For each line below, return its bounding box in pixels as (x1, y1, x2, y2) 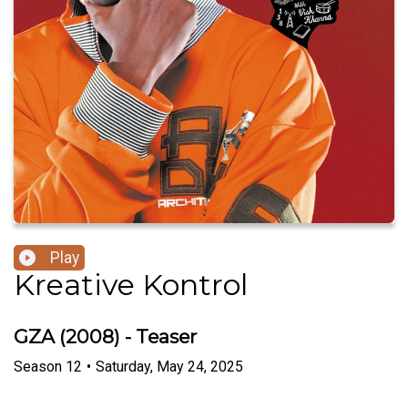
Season (14, 357, 62, 375)
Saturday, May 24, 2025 (96, 357, 243, 375)
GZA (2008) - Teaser (14, 325, 197, 349)
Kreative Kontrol (14, 267, 248, 303)
